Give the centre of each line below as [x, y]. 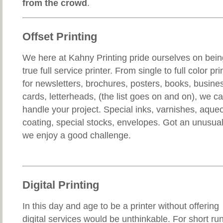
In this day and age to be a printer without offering [121, 206]
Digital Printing [61, 185]
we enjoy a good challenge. [77, 136]
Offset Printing [60, 37]
